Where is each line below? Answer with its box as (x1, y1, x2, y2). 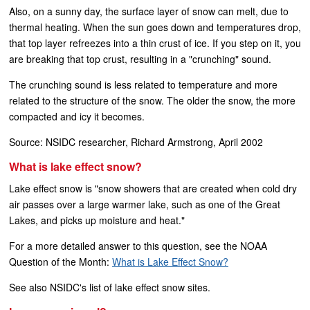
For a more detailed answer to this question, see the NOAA (9, 239, 267, 253)
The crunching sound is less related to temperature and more (9, 77, 277, 91)
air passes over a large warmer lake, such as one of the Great (9, 197, 280, 211)
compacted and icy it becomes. (9, 109, 145, 123)
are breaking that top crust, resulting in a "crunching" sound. (9, 52, 271, 66)
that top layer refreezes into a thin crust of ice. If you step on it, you (9, 36, 301, 50)
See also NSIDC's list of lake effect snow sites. (9, 280, 210, 294)
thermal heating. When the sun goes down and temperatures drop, (9, 20, 301, 34)
